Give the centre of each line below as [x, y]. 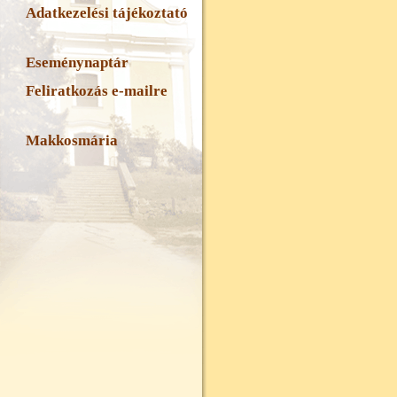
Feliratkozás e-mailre [97, 91]
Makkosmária [72, 140]
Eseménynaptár [77, 62]
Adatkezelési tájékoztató [107, 13]
